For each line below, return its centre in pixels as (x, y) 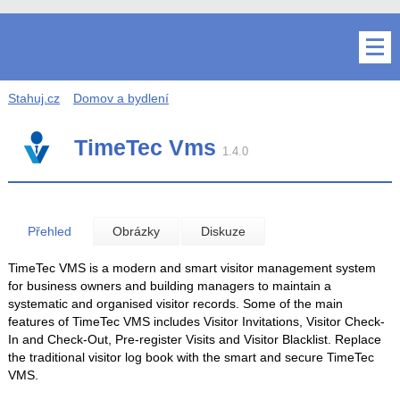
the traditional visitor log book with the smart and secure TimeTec (191, 358)
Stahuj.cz (33, 98)
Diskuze (223, 232)
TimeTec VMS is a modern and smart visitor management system (192, 268)
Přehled (49, 232)
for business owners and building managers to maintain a (169, 286)
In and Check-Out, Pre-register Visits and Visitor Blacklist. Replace (194, 340)
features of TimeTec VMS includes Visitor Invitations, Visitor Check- (196, 322)
